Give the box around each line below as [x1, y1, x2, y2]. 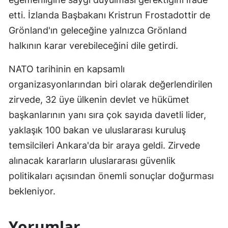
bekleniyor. [9, 185, 55, 196]
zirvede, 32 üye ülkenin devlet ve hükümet [9, 94, 189, 105]
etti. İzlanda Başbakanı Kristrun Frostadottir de [9, 9, 210, 20]
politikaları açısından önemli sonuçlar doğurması [9, 170, 214, 181]
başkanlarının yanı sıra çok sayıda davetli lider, [9, 109, 206, 120]
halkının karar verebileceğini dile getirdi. [9, 40, 178, 51]
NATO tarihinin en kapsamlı [9, 63, 125, 74]
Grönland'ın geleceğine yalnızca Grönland [9, 24, 187, 36]
